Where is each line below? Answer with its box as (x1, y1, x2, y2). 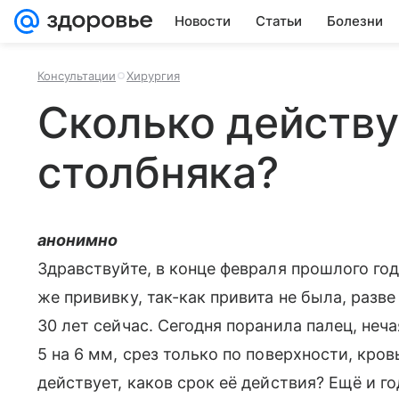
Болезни (327, 12, 383, 29)
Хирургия (126, 69, 180, 83)
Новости (175, 12, 231, 29)
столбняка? (37, 146, 279, 199)
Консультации (37, 69, 116, 83)
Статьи (256, 12, 302, 29)
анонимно (37, 231, 118, 249)
